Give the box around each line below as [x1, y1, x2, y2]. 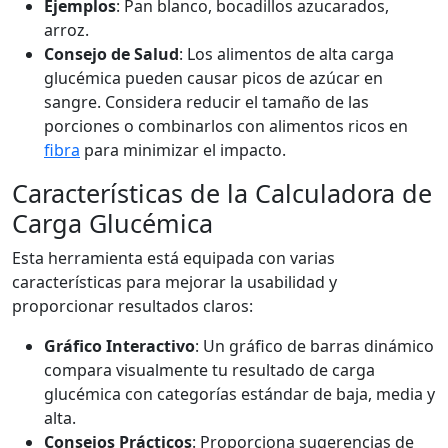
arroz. [44, 19, 89, 41]
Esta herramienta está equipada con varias [12, 247, 335, 269]
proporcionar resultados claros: [12, 295, 253, 317]
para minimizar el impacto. [80, 139, 286, 161]
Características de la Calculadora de [12, 176, 432, 210]
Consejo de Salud [44, 43, 179, 65]
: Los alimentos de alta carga [179, 43, 394, 65]
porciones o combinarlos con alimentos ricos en [44, 115, 408, 137]
